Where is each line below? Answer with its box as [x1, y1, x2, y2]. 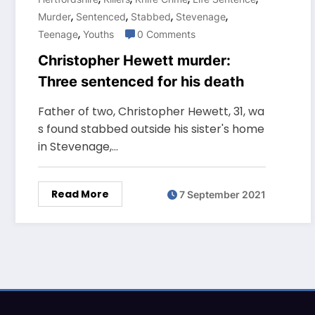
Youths [83, 28, 114, 41]
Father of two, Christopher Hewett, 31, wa [38, 103, 264, 120]
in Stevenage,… [38, 139, 118, 155]
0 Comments [137, 28, 195, 41]
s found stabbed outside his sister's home [38, 121, 264, 138]
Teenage [38, 28, 78, 41]
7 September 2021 [179, 188, 266, 200]
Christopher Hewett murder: [38, 52, 231, 70]
